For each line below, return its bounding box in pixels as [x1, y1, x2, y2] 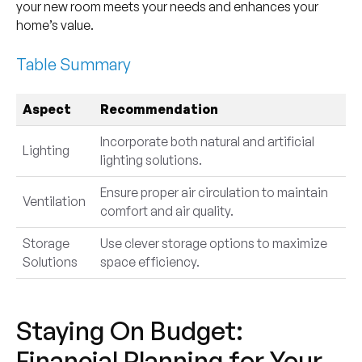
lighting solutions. [99, 151, 202, 168]
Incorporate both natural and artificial [99, 133, 314, 149]
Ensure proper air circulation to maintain [99, 183, 328, 200]
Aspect [22, 100, 71, 117]
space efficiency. [99, 253, 200, 270]
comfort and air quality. [99, 202, 234, 219]
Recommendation [99, 100, 218, 117]
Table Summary [15, 53, 131, 74]
